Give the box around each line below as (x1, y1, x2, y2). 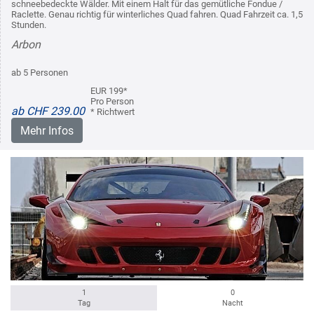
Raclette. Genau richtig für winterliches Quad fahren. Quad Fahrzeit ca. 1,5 (11, 8, 303, 20)
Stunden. (11, 19, 46, 30)
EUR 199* (90, 85, 128, 96)
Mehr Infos (20, 123, 74, 137)
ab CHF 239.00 (11, 104, 85, 118)
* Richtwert (90, 106, 135, 117)
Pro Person (90, 95, 134, 107)
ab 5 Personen (11, 67, 68, 78)
